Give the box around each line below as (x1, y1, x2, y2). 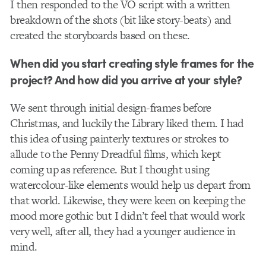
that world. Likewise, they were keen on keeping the (10, 192, 246, 208)
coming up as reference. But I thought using (10, 161, 210, 178)
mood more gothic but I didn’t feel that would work (10, 207, 245, 224)
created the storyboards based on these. (10, 27, 190, 43)
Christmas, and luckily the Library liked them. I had (10, 115, 244, 131)
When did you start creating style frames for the (10, 53, 254, 71)
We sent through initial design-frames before (10, 99, 211, 116)
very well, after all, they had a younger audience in (10, 223, 236, 239)
